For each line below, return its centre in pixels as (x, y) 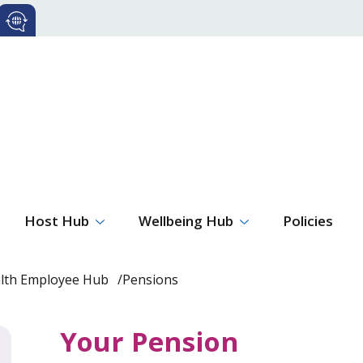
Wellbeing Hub (186, 220)
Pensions (150, 279)
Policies (307, 220)
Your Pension (153, 341)
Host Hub (57, 220)
